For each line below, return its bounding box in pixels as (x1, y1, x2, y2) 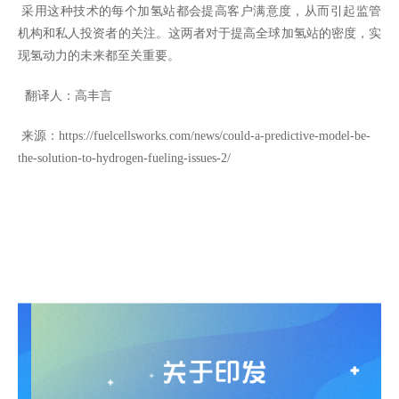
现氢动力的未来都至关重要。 (18, 48, 180, 62)
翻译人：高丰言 (18, 88, 112, 102)
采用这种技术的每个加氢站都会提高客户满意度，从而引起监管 (21, 4, 382, 18)
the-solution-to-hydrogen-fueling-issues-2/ (18, 151, 231, 165)
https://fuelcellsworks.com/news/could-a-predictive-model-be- (59, 128, 370, 142)
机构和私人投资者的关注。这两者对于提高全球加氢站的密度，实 (18, 26, 381, 40)
